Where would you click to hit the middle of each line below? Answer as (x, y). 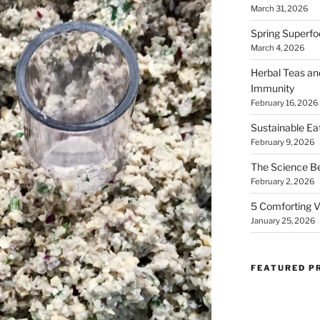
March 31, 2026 (279, 8)
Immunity (272, 88)
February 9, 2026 (282, 142)
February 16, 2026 (284, 102)
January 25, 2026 (282, 220)
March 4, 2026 (277, 47)
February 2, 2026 (282, 181)
